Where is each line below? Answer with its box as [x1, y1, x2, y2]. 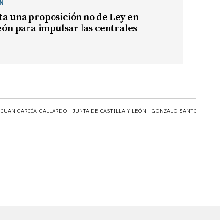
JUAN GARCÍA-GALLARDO [1, 107, 67, 114]
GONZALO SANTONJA [151, 107, 208, 114]
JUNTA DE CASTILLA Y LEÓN [72, 107, 146, 114]
